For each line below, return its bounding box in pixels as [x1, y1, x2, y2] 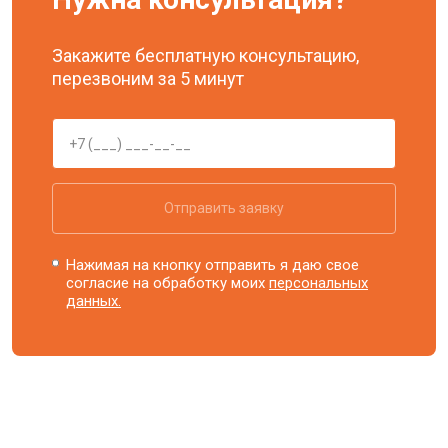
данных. [66, 292, 122, 310]
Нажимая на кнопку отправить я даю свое [66, 256, 360, 274]
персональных [269, 274, 369, 292]
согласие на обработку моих [66, 274, 270, 292]
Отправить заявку [164, 200, 284, 216]
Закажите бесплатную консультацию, [52, 45, 359, 66]
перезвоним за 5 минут [52, 68, 244, 89]
